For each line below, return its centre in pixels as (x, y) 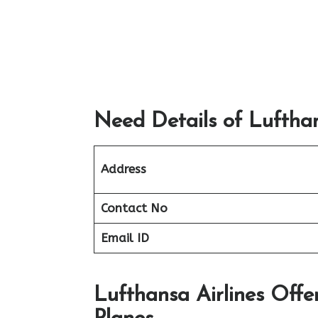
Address (123, 169)
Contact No (134, 208)
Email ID (125, 238)
